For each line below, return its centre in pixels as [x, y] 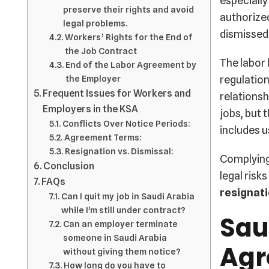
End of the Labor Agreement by [131, 65]
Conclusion [69, 166]
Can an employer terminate [120, 224]
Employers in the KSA [91, 109]
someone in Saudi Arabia [115, 237]
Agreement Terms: [103, 137]
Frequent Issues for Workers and [117, 93]
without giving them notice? [122, 251]
